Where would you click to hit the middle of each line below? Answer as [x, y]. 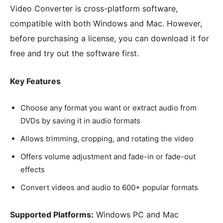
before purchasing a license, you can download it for [110, 39]
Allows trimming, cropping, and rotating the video [107, 139]
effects [33, 170]
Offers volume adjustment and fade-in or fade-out [108, 157]
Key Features [35, 81]
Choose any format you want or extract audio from [109, 108]
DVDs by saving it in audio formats [80, 121]
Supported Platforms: [52, 215]
